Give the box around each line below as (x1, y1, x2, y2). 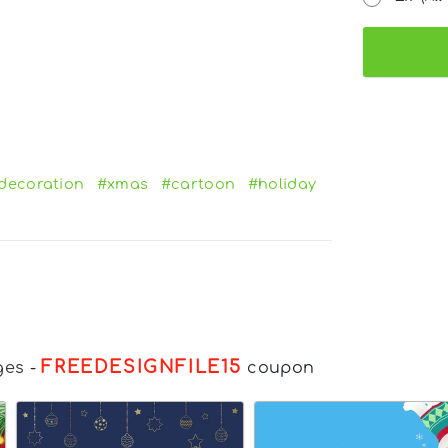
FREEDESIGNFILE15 (41, 357, 242, 378)
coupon (242, 359, 315, 378)
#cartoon (160, 176, 236, 193)
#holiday (247, 176, 317, 193)
